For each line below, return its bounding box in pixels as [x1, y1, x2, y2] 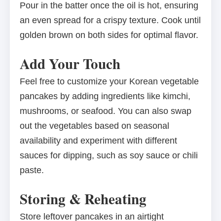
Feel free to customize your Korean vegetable [20, 76, 199, 87]
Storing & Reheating [20, 188, 147, 210]
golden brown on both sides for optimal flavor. [20, 30, 198, 40]
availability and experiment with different [20, 136, 177, 146]
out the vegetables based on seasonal [20, 121, 169, 131]
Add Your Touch [20, 53, 120, 74]
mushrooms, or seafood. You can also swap [20, 106, 191, 116]
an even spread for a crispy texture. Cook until [20, 15, 201, 26]
